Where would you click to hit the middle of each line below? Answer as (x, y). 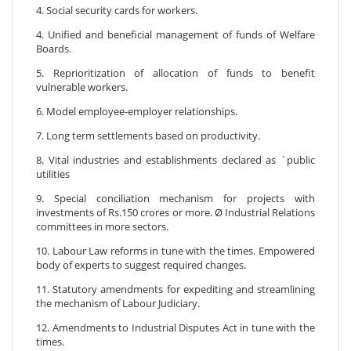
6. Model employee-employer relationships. (137, 112)
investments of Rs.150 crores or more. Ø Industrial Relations (175, 213)
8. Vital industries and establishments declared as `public (175, 160)
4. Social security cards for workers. (119, 11)
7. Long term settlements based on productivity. (148, 136)
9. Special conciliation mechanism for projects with (175, 199)
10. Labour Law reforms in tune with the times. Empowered (175, 251)
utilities (55, 174)
